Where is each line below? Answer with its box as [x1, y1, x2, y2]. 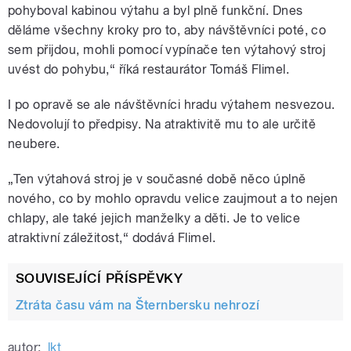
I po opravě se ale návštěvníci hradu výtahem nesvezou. [8, 97, 335, 113]
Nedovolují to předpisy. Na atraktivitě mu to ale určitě [8, 117, 317, 132]
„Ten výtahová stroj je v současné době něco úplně [8, 172, 306, 187]
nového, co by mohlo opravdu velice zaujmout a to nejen [8, 191, 338, 207]
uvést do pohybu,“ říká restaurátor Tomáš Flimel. [8, 62, 290, 78]
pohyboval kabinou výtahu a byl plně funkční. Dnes [8, 3, 303, 19]
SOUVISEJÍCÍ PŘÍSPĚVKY [16, 270, 183, 287]
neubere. [8, 136, 60, 152]
